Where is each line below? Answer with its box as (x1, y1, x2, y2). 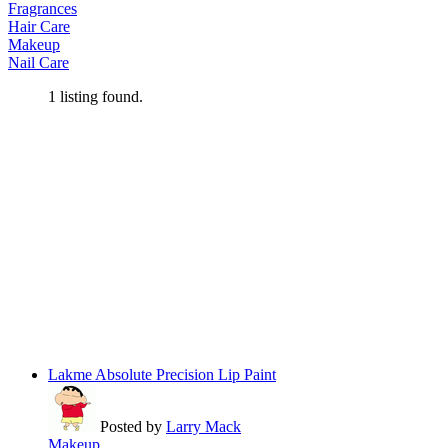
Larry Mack (166, 418, 241, 436)
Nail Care (8, 54, 69, 72)
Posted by (96, 418, 166, 436)
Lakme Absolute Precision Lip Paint (48, 366, 276, 384)
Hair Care (8, 18, 70, 36)
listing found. (56, 88, 143, 106)
